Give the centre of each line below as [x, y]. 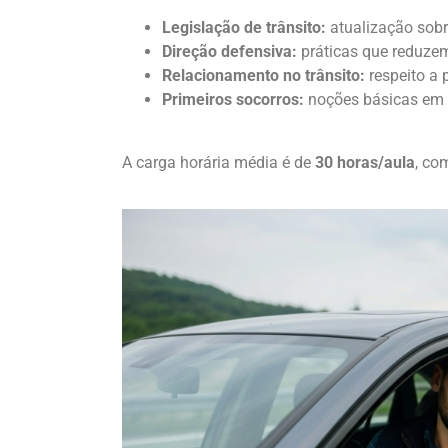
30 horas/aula [365, 162]
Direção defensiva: [229, 52]
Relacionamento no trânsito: [263, 76]
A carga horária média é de [218, 162]
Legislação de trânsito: [244, 28]
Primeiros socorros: [233, 100]
